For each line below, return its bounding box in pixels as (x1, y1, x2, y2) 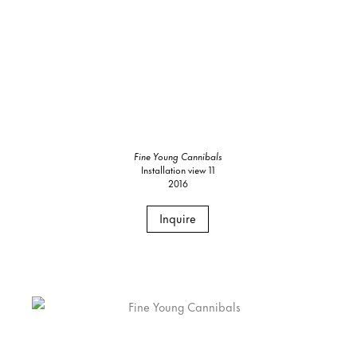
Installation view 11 (140, 162, 215, 178)
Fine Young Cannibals (133, 148, 222, 164)
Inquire (159, 209, 197, 228)
